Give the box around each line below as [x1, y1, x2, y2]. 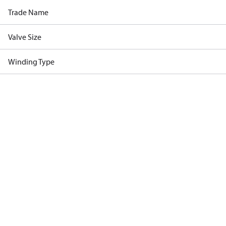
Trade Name [8, 7, 48, 17]
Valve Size [8, 32, 41, 42]
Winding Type [8, 56, 54, 67]
